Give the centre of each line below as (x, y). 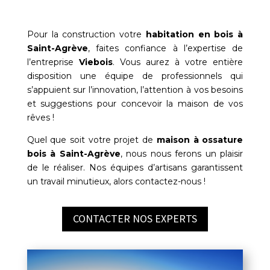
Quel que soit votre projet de (92, 140)
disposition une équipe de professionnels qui (135, 76)
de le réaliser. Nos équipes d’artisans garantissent (135, 168)
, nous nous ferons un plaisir (182, 154)
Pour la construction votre (86, 35)
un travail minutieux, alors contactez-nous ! (116, 182)
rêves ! (40, 118)
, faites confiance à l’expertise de (165, 49)
